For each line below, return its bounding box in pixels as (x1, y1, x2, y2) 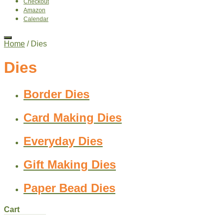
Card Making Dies (23, 110, 122, 124)
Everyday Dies (23, 134, 103, 148)
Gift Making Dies (23, 157, 116, 171)
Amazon (23, 7, 45, 14)
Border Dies (23, 87, 89, 101)
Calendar (23, 16, 48, 22)
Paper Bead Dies (23, 181, 115, 195)
